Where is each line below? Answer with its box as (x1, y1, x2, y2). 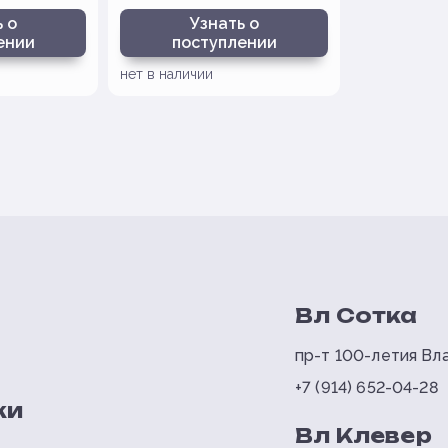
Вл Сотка (294, 303, 418, 328)
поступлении (171, 33, 277, 52)
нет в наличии (120, 66, 213, 82)
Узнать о (189, 14, 259, 33)
